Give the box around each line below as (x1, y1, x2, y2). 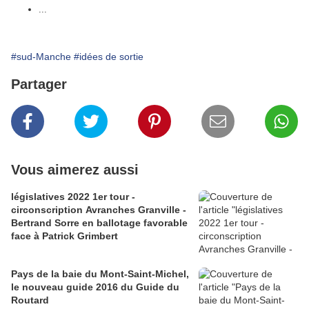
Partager (11, 77, 67, 92)
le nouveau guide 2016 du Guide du (11, 281, 179, 293)
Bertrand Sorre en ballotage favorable (11, 217, 188, 229)
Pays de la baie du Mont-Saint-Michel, (11, 268, 189, 280)
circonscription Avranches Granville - (11, 204, 186, 216)
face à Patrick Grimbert (11, 230, 118, 242)
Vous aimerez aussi (11, 162, 139, 178)
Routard (11, 295, 49, 306)
